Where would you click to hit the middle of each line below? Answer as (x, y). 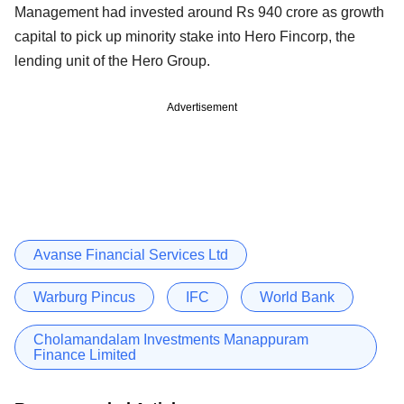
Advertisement (202, 107)
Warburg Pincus (84, 297)
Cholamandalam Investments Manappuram (171, 339)
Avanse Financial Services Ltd (131, 254)
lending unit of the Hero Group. (112, 60)
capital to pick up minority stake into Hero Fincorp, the (185, 36)
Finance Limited (85, 354)
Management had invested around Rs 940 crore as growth (199, 12)
